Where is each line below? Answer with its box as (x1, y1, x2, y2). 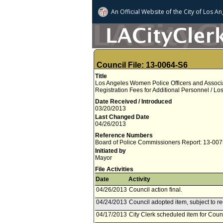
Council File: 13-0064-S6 (97, 61, 188, 69)
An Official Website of (111, 7, 172, 16)
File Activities (95, 166, 133, 173)
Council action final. (129, 186, 182, 193)
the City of (172, 7, 202, 16)
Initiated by (95, 147, 126, 154)
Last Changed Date (95, 113, 149, 120)
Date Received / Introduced (95, 98, 172, 105)
